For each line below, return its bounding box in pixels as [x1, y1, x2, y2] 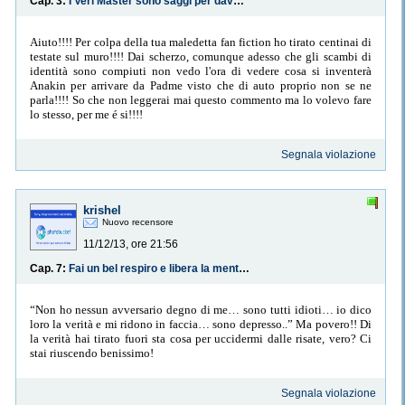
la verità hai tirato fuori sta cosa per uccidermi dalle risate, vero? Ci [30, 331, 372, 345]
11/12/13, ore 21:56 [83, 238, 178, 251]
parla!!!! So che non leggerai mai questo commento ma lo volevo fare [30, 92, 372, 107]
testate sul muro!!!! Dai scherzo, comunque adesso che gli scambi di [30, 49, 372, 63]
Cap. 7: [30, 262, 69, 276]
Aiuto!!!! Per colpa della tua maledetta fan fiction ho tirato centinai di [30, 34, 372, 49]
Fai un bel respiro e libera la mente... [239, 262, 250, 276]
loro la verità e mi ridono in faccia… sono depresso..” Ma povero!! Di [30, 316, 372, 331]
